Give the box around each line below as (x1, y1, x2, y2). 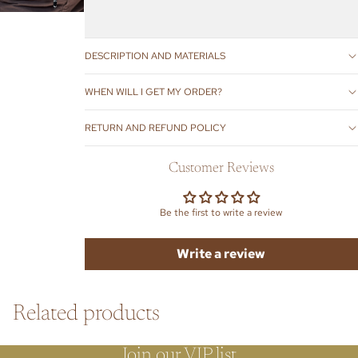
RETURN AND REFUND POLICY (84, 121, 226, 134)
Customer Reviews (168, 161, 274, 176)
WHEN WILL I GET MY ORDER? (84, 85, 222, 98)
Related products (13, 302, 160, 325)
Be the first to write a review (160, 205, 283, 219)
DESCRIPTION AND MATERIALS (84, 49, 225, 62)
